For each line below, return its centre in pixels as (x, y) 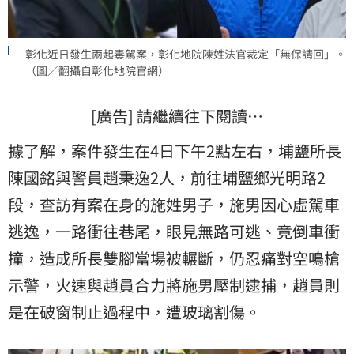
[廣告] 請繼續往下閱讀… (177, 116)
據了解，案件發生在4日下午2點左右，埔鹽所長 (175, 151)
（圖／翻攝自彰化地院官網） (97, 71)
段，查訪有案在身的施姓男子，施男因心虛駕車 (174, 205)
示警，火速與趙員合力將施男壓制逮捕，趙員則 (174, 285)
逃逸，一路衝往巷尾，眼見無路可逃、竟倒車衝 (174, 232)
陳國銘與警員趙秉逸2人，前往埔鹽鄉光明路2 (167, 178)
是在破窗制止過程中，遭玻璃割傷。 (134, 312)
